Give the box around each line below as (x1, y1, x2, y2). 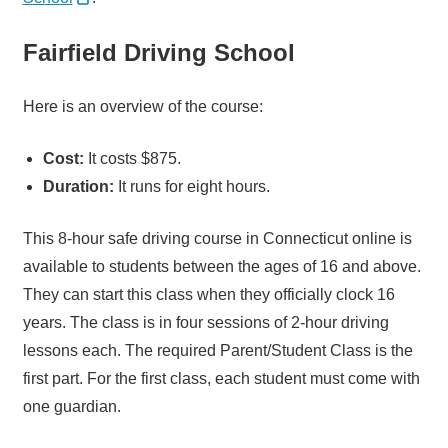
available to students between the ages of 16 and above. (22, 258, 421, 276)
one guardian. (22, 398, 121, 416)
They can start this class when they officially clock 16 (22, 286, 395, 304)
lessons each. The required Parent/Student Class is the (22, 342, 413, 360)
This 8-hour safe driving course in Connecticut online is (22, 230, 412, 248)
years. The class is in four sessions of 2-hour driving (22, 314, 389, 332)
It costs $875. (87, 150, 181, 168)
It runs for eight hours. (117, 178, 270, 196)
